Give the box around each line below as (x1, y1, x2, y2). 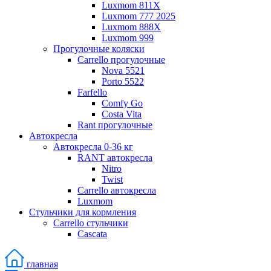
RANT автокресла (77, 152, 152, 163)
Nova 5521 (102, 65, 145, 76)
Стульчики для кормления (29, 206, 136, 217)
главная (27, 258, 58, 269)
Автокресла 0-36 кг (53, 141, 133, 152)
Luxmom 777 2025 (102, 10, 175, 21)
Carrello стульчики (53, 217, 128, 228)
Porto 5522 (102, 76, 144, 87)
